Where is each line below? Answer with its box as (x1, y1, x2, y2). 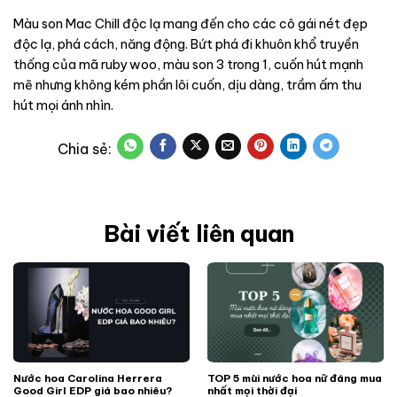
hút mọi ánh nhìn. (13, 97, 113, 114)
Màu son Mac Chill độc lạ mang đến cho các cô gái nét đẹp (13, 16, 368, 33)
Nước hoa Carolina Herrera (12, 370, 162, 385)
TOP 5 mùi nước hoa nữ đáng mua (206, 370, 382, 385)
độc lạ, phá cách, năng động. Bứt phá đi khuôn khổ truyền (13, 36, 359, 53)
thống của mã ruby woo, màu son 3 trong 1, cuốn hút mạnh (13, 57, 363, 74)
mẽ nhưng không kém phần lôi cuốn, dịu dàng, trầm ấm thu (13, 77, 362, 94)
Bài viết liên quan (103, 218, 294, 248)
